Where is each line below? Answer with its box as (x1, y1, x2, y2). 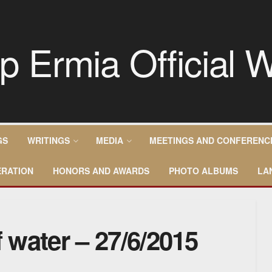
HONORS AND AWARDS (53, 165, 149, 177)
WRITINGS (27, 134, 70, 146)
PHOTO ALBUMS (169, 165, 238, 177)
